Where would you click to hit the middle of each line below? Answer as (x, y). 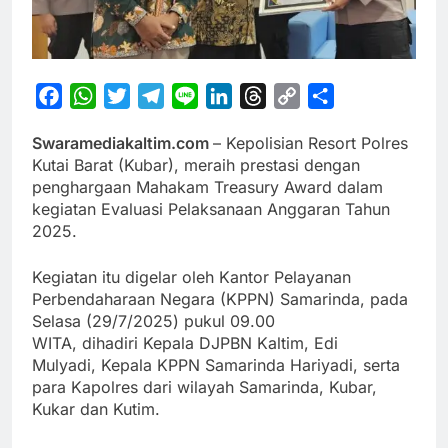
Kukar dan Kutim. (96, 409)
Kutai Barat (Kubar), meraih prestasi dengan (196, 165)
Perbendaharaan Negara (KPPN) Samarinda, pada (220, 299)
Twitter (155, 96)
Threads (296, 96)
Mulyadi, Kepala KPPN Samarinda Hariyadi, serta (216, 365)
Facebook (99, 96)
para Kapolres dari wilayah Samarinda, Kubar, (204, 387)
